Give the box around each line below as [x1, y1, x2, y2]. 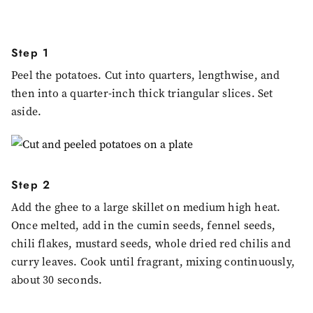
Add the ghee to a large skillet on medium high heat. [11, 200, 281, 215]
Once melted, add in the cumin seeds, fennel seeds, [11, 218, 276, 233]
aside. [11, 104, 42, 119]
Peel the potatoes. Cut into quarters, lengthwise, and [11, 68, 280, 83]
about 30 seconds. [11, 272, 103, 288]
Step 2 [11, 177, 51, 194]
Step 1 [11, 45, 50, 61]
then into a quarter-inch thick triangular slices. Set [11, 86, 273, 101]
